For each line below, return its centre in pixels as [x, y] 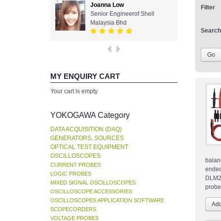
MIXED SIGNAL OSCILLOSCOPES [93, 183]
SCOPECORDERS [73, 209]
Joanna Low [107, 5]
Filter [208, 8]
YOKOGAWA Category [90, 115]
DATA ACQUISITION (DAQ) [86, 129]
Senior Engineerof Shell [122, 14]
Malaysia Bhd [109, 23]
